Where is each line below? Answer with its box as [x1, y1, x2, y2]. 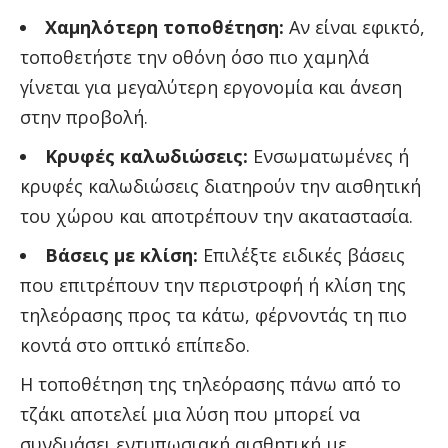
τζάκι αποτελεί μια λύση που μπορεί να [20, 401, 360, 426]
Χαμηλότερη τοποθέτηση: [45, 14, 284, 39]
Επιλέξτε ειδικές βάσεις [198, 242, 405, 267]
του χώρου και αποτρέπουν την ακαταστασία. [20, 203, 413, 228]
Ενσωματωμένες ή [248, 143, 409, 168]
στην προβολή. [20, 104, 148, 129]
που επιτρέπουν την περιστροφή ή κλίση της [20, 272, 406, 297]
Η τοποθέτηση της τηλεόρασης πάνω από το [20, 371, 401, 396]
